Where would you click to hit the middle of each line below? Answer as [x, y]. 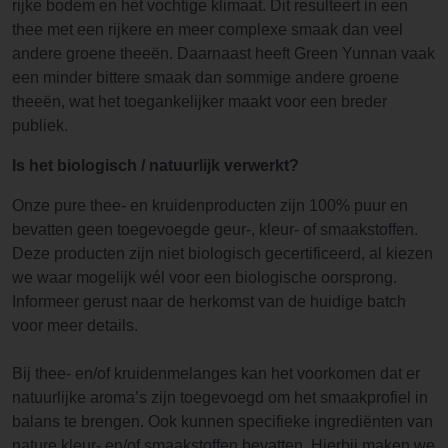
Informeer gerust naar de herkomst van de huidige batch [209, 302]
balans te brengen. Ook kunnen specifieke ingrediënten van [222, 422]
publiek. [40, 126]
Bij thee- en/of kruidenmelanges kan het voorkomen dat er [216, 374]
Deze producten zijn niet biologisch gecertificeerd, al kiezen [222, 254]
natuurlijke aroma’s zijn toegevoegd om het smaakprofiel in [220, 398]
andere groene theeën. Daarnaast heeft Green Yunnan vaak [223, 54]
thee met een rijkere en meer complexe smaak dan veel [207, 30]
